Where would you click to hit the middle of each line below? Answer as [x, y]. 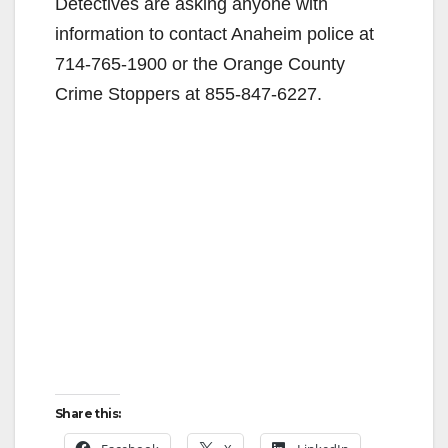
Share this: [88, 413]
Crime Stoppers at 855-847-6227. [188, 93]
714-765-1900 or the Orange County [200, 63]
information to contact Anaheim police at [214, 33]
